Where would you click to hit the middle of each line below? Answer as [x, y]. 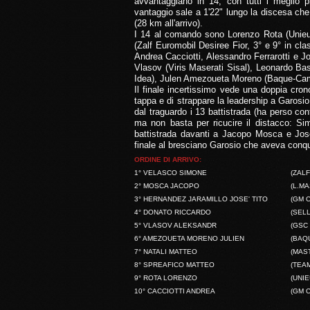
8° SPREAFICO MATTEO [174, 265]
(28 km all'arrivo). [168, 23]
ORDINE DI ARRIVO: [168, 159]
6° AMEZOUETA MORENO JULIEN [189, 238]
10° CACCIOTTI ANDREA [175, 291]
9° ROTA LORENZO [166, 278]
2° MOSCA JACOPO [167, 186]
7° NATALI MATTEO [166, 252]
